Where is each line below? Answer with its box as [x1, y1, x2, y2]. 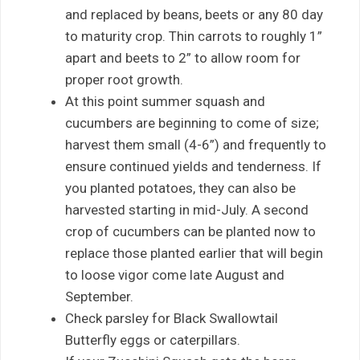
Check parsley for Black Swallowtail [65, 310, 278, 327]
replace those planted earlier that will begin [65, 245, 323, 262]
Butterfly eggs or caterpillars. [65, 332, 240, 349]
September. [65, 288, 133, 305]
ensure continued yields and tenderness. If [65, 158, 321, 175]
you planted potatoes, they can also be [65, 180, 296, 197]
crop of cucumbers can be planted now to [65, 223, 316, 240]
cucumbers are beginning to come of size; [65, 115, 319, 132]
